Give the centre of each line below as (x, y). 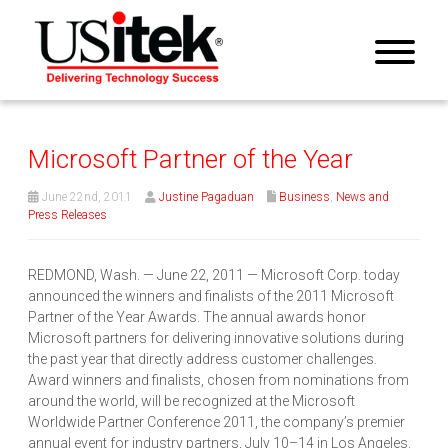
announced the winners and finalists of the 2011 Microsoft (211, 296)
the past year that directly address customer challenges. (202, 359)
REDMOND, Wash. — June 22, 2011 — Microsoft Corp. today (214, 275)
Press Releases (67, 215)
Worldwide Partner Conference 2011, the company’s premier (216, 422)
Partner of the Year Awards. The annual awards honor (197, 317)
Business (304, 197)
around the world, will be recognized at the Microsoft (191, 401)
